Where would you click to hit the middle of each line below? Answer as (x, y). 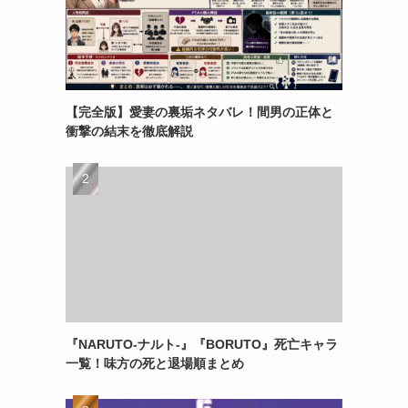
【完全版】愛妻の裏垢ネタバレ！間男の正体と (199, 112)
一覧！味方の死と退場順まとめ (155, 363)
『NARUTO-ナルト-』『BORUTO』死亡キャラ (202, 344)
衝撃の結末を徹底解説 (129, 131)
